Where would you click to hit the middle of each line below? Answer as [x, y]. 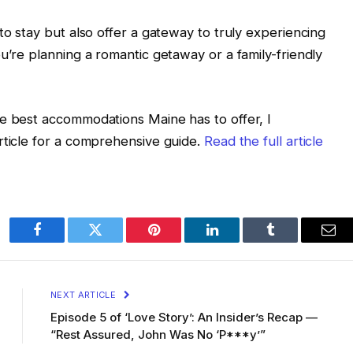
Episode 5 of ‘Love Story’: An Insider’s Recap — [184, 317]
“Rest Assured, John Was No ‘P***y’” [158, 334]
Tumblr [290, 242]
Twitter [115, 242]
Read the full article [264, 141]
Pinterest [177, 242]
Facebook [63, 242]
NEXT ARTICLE [85, 294]
